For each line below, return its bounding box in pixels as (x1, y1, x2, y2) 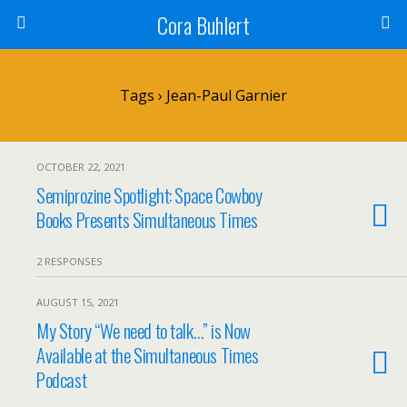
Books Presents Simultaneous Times (36, 205, 258, 233)
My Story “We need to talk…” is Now (36, 316, 251, 344)
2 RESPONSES (36, 254, 103, 268)
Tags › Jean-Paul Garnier (120, 85, 287, 105)
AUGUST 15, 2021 (36, 295, 119, 309)
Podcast (36, 365, 87, 393)
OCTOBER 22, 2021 (36, 160, 125, 174)
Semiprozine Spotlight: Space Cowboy (36, 181, 263, 209)
